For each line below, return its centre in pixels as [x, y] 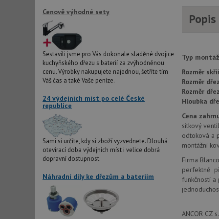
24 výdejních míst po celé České [94, 98]
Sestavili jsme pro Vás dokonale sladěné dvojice [108, 54]
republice [57, 105]
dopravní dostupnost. [72, 159]
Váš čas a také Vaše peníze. [79, 80]
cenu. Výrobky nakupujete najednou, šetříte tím [105, 71]
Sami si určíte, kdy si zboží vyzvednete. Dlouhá [105, 141]
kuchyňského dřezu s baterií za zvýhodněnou [103, 63]
